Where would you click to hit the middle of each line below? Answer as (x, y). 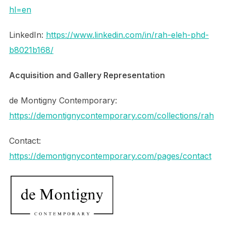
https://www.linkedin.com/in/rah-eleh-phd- (127, 35)
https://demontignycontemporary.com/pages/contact (110, 156)
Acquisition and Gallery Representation (88, 75)
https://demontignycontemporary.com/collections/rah (111, 116)
